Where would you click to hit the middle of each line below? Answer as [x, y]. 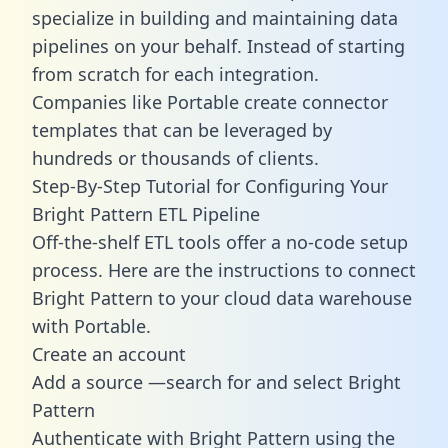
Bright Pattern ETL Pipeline [146, 213]
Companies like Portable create [167, 101]
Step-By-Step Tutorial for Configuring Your [210, 185]
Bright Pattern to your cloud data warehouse [222, 297]
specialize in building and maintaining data [215, 17]
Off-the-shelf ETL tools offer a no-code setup [220, 241]
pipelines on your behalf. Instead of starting [218, 45]
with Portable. [91, 325]
